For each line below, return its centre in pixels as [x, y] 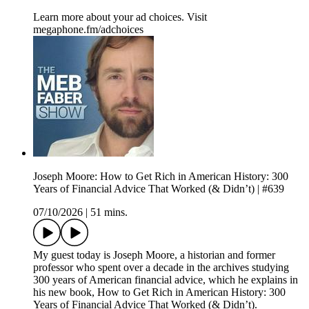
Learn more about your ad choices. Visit [120, 17]
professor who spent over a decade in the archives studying [161, 268]
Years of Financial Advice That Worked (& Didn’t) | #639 [159, 189]
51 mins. [109, 212]
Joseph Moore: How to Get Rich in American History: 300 [161, 177]
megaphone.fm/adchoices [88, 30]
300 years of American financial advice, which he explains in [166, 280]
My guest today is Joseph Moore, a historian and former [154, 255]
